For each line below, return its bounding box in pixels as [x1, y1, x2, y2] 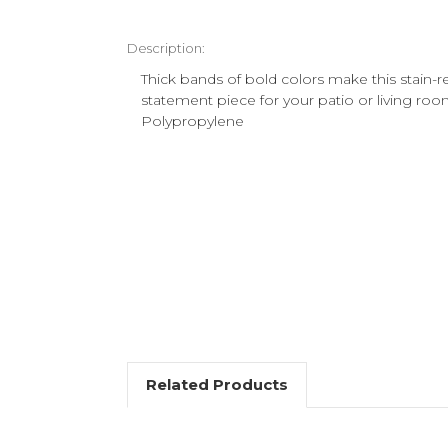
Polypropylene [141, 111, 244, 130]
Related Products [145, 374, 288, 394]
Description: [127, 39, 205, 56]
